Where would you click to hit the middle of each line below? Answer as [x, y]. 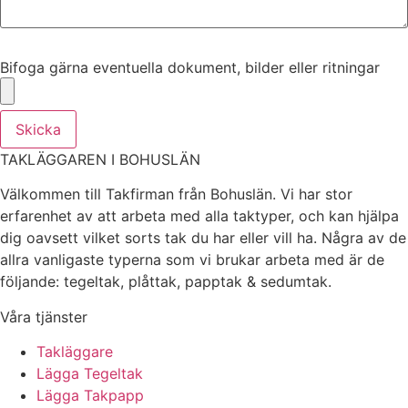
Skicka [38, 129]
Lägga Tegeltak [90, 373]
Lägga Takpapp [90, 395]
